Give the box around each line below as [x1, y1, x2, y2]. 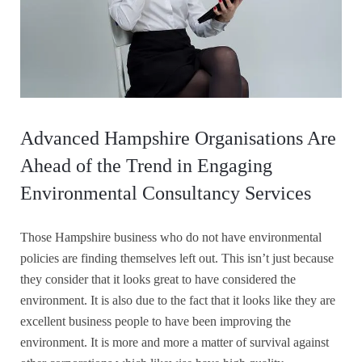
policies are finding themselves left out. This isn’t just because [20, 250, 334, 265]
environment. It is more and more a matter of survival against [20, 335, 329, 349]
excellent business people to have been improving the [20, 314, 291, 328]
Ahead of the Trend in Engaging [20, 154, 272, 176]
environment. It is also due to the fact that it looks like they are [20, 293, 335, 307]
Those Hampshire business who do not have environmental [20, 229, 322, 244]
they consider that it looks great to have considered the [20, 271, 296, 286]
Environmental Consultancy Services [20, 182, 311, 204]
